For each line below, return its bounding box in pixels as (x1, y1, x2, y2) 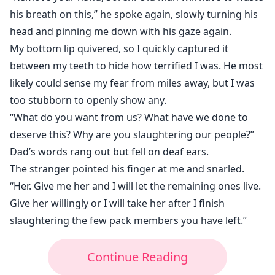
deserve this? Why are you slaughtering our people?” (10, 128, 254, 142)
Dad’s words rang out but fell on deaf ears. (10, 145, 209, 159)
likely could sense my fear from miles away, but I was (10, 76, 255, 90)
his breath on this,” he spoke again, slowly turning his (10, 7, 258, 21)
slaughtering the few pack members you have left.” (10, 214, 247, 228)
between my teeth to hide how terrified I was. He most (10, 59, 263, 73)
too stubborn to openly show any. (10, 93, 166, 107)
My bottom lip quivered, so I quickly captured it (10, 42, 228, 56)
